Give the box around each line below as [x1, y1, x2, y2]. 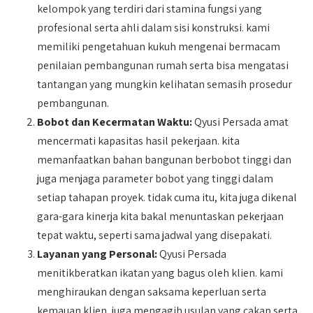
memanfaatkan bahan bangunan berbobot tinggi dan [37, 152, 292, 167]
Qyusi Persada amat [192, 115, 289, 129]
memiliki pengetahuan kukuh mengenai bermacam [37, 39, 281, 54]
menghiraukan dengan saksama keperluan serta [37, 284, 267, 299]
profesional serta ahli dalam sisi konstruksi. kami [37, 20, 270, 35]
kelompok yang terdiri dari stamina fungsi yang [37, 1, 263, 16]
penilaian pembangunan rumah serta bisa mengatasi [37, 58, 289, 73]
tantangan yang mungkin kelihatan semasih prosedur [37, 77, 293, 92]
